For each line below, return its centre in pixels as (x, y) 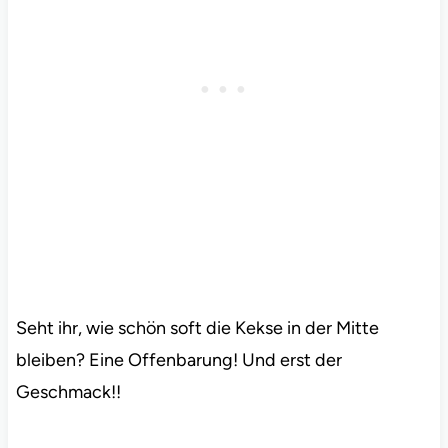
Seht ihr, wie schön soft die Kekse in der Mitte (197, 328)
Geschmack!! (68, 392)
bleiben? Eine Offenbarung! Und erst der (178, 360)
